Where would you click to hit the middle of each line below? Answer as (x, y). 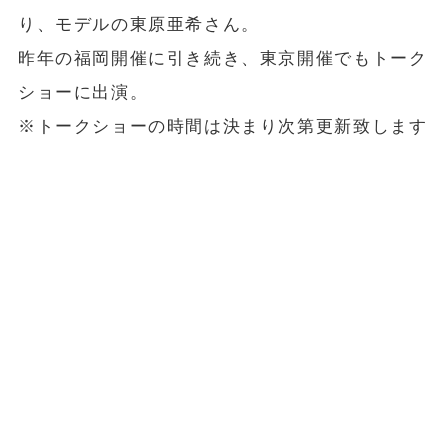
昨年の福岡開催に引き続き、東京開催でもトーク (222, 59)
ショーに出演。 (83, 93)
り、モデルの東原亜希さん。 (138, 25)
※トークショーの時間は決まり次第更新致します (222, 127)
